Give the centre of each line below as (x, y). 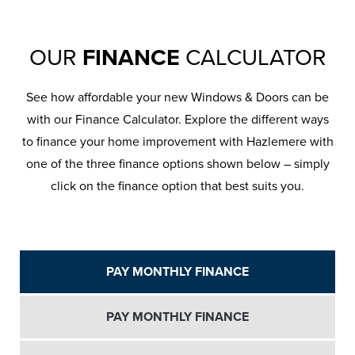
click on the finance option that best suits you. (177, 187)
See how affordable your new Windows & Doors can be (177, 98)
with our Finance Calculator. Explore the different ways (177, 120)
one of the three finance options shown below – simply (177, 164)
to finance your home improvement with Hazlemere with (177, 142)
